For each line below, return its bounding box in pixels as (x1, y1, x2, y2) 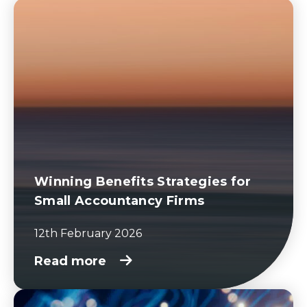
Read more (34, 253, 110, 269)
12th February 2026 (34, 226, 142, 240)
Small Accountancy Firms (34, 193, 205, 208)
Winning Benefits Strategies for (34, 173, 251, 189)
